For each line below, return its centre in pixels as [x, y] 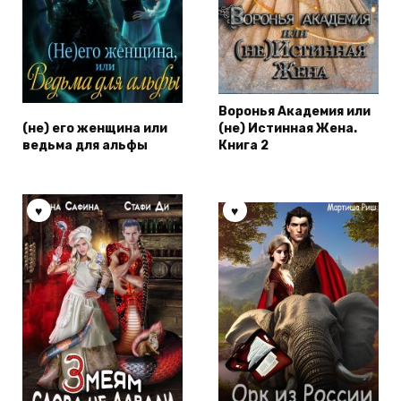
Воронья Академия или [294, 111]
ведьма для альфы [85, 145]
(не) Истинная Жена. [288, 128]
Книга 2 [243, 145]
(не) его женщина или [95, 128]
